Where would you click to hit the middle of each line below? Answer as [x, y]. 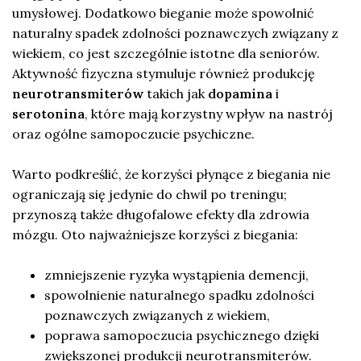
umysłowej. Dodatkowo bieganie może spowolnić [163, 12]
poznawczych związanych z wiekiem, [157, 315]
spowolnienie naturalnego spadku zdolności [179, 295]
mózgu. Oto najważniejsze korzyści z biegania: [155, 234]
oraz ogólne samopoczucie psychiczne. [133, 133]
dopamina [240, 93]
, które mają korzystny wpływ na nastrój [209, 113]
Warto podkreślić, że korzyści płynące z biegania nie [171, 174]
